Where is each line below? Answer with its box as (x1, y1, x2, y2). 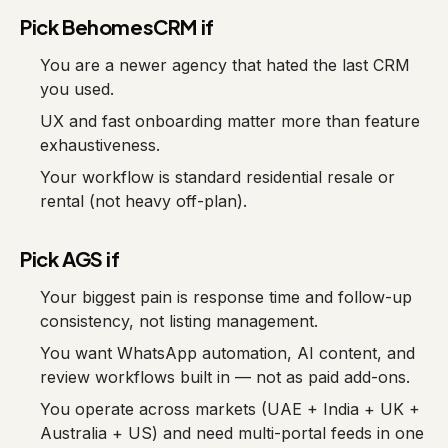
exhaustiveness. (40, 135, 160, 155)
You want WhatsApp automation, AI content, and (40, 343, 415, 363)
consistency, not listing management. (40, 311, 318, 331)
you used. (40, 79, 114, 99)
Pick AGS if (20, 246, 120, 271)
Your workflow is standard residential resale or (40, 167, 395, 187)
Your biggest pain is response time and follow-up (40, 287, 412, 307)
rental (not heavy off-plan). (40, 191, 247, 211)
